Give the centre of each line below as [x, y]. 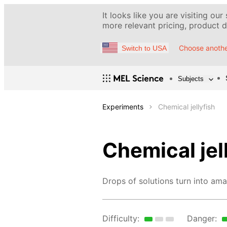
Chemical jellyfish [186, 107]
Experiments [123, 107]
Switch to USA [144, 48]
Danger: [202, 219]
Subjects [191, 79]
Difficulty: [121, 219]
